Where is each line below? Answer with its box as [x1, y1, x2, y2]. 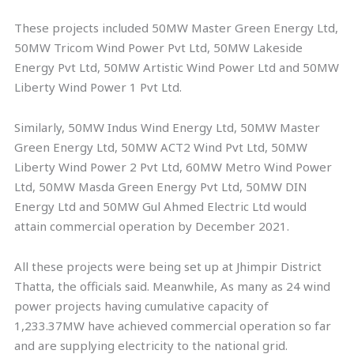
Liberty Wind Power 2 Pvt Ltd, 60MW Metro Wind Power [14, 158, 333, 175]
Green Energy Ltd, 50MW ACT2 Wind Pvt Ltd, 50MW [14, 138, 308, 155]
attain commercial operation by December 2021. [14, 217, 290, 234]
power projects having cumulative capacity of [14, 298, 269, 314]
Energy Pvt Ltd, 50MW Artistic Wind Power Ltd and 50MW [14, 58, 340, 75]
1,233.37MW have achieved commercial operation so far [14, 318, 332, 334]
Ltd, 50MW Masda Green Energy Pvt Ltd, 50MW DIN [14, 178, 308, 194]
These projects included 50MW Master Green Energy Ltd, [14, 19, 339, 36]
